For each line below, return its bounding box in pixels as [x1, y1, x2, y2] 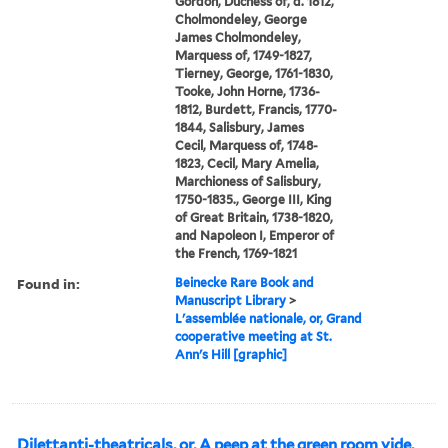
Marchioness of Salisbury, [175, 173, 322, 189]
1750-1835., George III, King [175, 191, 333, 207]
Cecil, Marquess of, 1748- [175, 137, 319, 153]
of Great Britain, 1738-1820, [175, 209, 334, 225]
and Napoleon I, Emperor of [175, 227, 335, 243]
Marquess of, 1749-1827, [175, 47, 313, 63]
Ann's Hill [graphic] [175, 346, 288, 362]
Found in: [17, 273, 80, 293]
